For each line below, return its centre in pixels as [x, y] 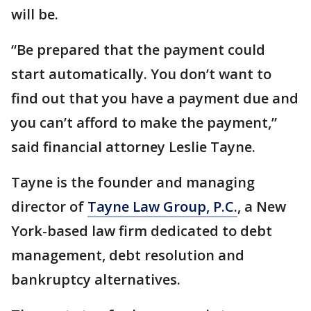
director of [49, 207]
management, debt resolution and [128, 255]
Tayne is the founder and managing [133, 182]
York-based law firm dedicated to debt [142, 231]
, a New [262, 207]
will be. [35, 14]
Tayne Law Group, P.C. [162, 207]
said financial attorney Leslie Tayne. [133, 147]
